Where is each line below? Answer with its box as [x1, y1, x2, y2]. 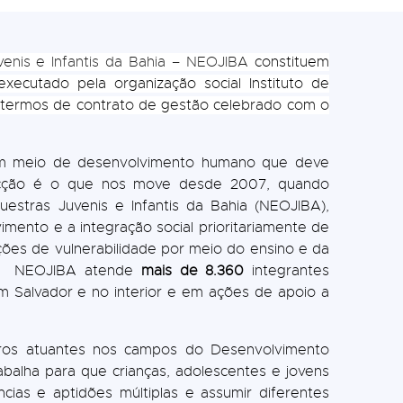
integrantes [244, 261, 329, 280]
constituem [248, 52, 329, 71]
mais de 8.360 [140, 261, 245, 280]
